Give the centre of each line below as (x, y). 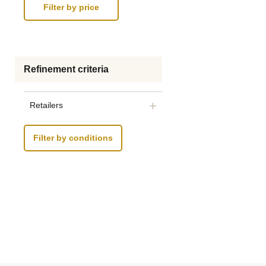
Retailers (46, 105)
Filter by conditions (73, 138)
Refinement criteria (66, 69)
